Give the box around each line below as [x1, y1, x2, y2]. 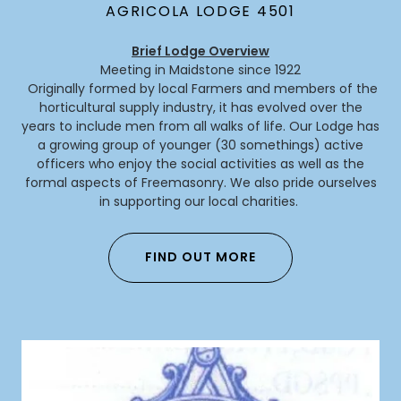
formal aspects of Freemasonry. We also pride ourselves [24, 173, 377, 192]
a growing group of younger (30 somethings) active [38, 135, 363, 154]
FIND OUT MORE [145, 248, 256, 267]
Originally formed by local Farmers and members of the [23, 79, 378, 98]
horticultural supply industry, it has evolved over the [38, 98, 363, 116]
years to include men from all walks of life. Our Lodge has [21, 116, 380, 135]
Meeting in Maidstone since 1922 [100, 60, 301, 79]
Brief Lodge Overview [132, 41, 269, 60]
